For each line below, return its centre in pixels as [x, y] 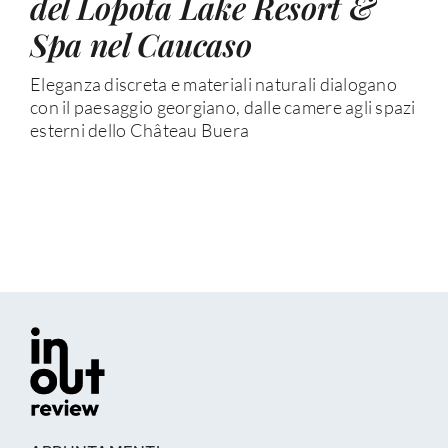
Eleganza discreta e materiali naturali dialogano [213, 84]
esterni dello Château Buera [139, 130]
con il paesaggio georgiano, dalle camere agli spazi [222, 107]
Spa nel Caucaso [140, 44]
